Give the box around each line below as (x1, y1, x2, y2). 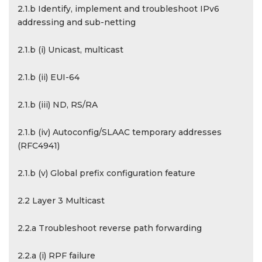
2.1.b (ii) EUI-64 (18, 72, 80, 82)
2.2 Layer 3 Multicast (18, 195, 105, 206)
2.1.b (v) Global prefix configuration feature (18, 168, 195, 178)
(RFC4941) (18, 140, 60, 151)
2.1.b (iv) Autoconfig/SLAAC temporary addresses (18, 127, 222, 137)
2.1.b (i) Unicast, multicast (18, 44, 123, 55)
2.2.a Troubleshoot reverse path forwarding (18, 223, 202, 233)
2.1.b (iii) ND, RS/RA (18, 99, 98, 110)
